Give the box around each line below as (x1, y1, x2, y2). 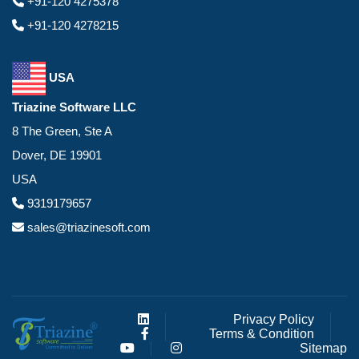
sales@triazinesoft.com (24, 220, 151, 234)
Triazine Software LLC (12, 99, 136, 114)
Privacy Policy (233, 312, 315, 326)
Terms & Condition (209, 326, 315, 341)
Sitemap (300, 341, 348, 355)
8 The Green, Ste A (12, 123, 112, 138)
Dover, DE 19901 (12, 147, 102, 162)
